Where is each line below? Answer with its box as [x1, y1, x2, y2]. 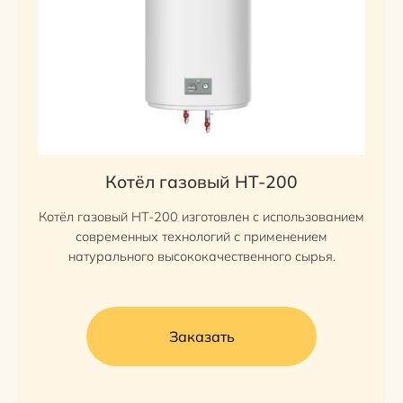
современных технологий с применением [76, 228, 327, 246]
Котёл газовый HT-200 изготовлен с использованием [39, 209, 364, 226]
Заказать [168, 327, 235, 346]
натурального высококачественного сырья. [67, 248, 336, 265]
